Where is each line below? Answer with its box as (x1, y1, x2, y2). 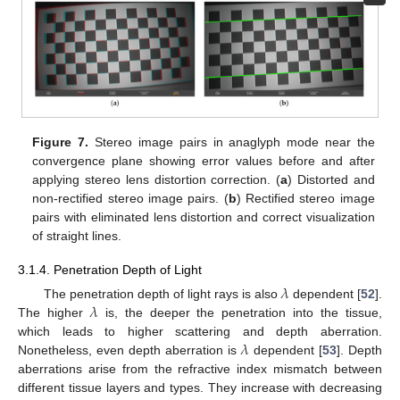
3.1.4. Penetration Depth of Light (18, 262, 202, 277)
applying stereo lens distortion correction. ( (32, 171, 281, 187)
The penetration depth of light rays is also (43, 286, 281, 301)
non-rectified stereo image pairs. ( (32, 190, 229, 205)
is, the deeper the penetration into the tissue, (97, 304, 383, 320)
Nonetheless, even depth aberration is (18, 342, 241, 357)
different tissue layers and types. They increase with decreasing (18, 379, 382, 395)
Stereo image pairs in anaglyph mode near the (88, 134, 375, 149)
